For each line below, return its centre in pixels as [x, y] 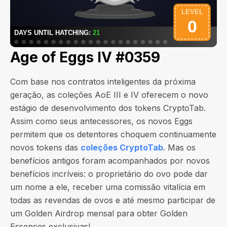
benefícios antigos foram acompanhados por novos [110, 161]
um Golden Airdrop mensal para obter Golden [99, 213]
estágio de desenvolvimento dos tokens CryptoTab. [108, 108]
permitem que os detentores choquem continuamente [113, 134]
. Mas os [179, 147]
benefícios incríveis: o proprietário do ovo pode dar [109, 174]
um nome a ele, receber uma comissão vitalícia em [108, 187]
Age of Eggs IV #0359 [85, 57]
